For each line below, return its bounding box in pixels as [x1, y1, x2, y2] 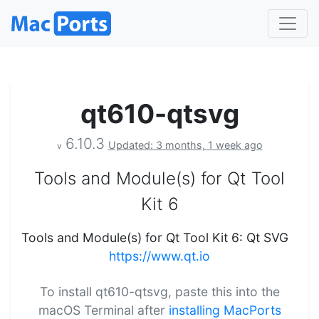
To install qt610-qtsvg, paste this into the [39, 283, 280, 299]
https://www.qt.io [109, 248, 210, 263]
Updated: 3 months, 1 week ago [108, 138, 263, 151]
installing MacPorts [168, 302, 281, 318]
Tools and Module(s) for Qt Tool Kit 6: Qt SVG [21, 229, 288, 245]
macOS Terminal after [38, 302, 169, 318]
